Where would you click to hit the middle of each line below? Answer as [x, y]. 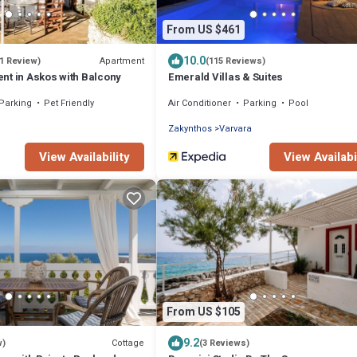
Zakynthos [190, 129]
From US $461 [204, 29]
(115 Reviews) [235, 61]
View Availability [84, 157]
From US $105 [204, 312]
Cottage [128, 343]
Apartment [122, 61]
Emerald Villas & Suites [226, 77]
